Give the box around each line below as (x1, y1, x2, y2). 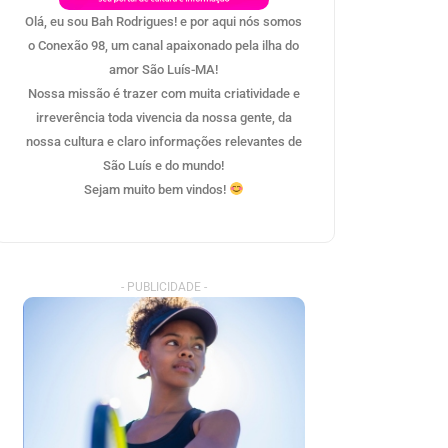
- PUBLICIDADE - (120, 279, 207, 294)
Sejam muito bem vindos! (83, 181, 229, 197)
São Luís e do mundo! (103, 157, 225, 173)
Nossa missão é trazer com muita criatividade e (27, 85, 300, 101)
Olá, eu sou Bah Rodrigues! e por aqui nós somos (25, 13, 303, 29)
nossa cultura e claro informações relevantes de (25, 133, 302, 149)
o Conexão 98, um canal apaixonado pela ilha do (28, 37, 300, 53)
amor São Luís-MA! (109, 61, 219, 77)
